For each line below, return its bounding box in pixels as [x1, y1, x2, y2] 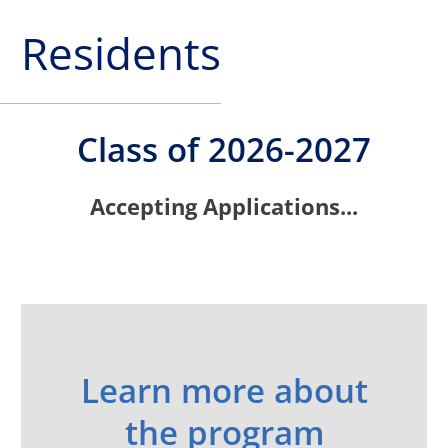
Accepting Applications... [90, 191, 358, 221]
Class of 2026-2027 [77, 127, 371, 173]
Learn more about [80, 367, 368, 413]
